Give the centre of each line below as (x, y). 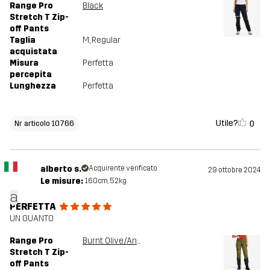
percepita (31, 75)
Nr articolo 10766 (44, 124)
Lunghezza (33, 86)
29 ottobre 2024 (234, 170)
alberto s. (61, 169)
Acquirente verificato (123, 168)
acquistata (33, 52)
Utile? (227, 123)
